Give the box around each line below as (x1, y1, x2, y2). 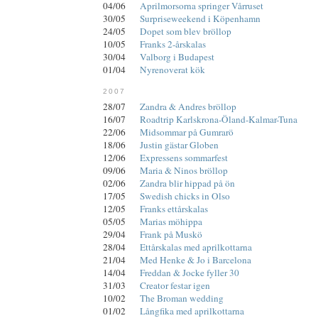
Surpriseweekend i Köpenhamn (140, 11, 261, 25)
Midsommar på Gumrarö (140, 126, 234, 139)
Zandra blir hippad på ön (140, 177, 235, 190)
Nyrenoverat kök (140, 62, 205, 76)
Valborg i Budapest (140, 50, 214, 63)
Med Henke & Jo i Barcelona (140, 253, 251, 267)
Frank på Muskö (140, 228, 202, 241)
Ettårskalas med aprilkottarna (140, 241, 252, 254)
